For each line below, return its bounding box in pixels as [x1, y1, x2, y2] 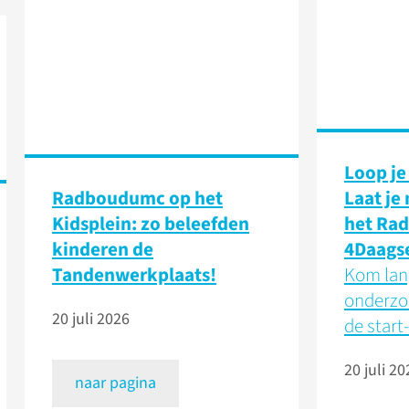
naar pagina [75, 372, 156, 395]
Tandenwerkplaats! [52, 261, 216, 289]
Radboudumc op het [52, 184, 223, 213]
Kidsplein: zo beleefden [52, 210, 249, 238]
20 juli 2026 [52, 308, 130, 331]
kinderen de [52, 236, 153, 264]
